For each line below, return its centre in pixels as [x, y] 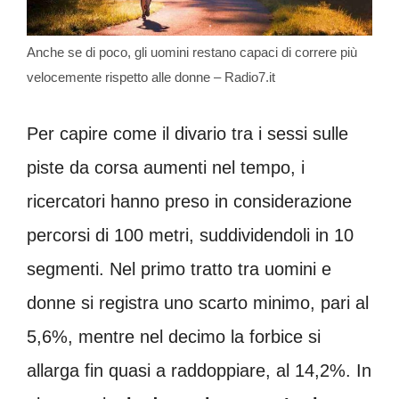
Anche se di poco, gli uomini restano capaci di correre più [192, 53]
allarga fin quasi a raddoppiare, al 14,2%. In [199, 371]
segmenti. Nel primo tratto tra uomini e [179, 269]
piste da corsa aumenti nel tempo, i [166, 168]
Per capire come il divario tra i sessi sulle [187, 134]
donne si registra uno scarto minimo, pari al [198, 303]
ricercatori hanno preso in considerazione [189, 202]
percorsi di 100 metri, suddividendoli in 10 [190, 236]
